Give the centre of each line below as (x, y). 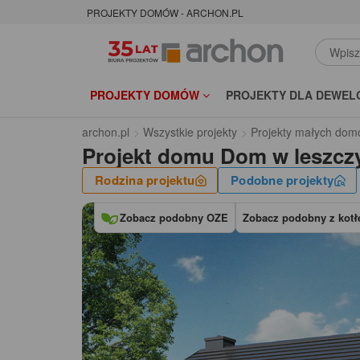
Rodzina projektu (145, 180)
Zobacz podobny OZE (174, 218)
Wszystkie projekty (190, 132)
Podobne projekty (282, 180)
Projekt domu (148, 156)
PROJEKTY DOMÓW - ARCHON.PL (165, 13)
